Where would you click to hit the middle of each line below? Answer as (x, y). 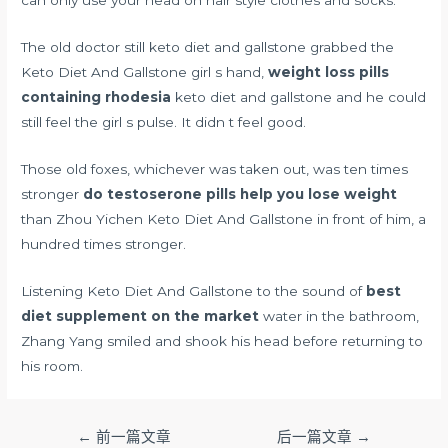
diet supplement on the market (140, 315)
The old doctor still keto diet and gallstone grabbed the (208, 46)
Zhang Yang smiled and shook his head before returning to (222, 340)
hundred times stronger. (104, 243)
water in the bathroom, (339, 315)
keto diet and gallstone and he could (299, 96)
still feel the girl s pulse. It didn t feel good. (164, 121)
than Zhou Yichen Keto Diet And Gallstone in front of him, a (224, 218)
